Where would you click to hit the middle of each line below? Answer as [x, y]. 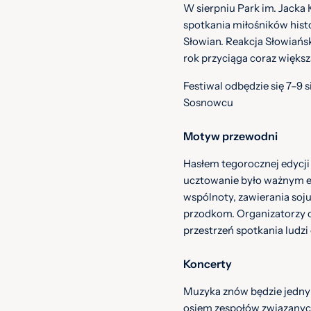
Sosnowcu [208, 102]
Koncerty [208, 264]
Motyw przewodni [230, 136]
